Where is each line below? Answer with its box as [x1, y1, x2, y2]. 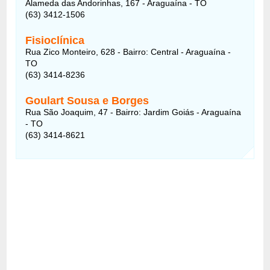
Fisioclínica [25, 34, 85, 46]
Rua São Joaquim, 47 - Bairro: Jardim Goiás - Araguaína [25, 107, 242, 117]
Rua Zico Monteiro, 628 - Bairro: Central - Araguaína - [25, 46, 231, 57]
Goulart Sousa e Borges [25, 94, 149, 107]
